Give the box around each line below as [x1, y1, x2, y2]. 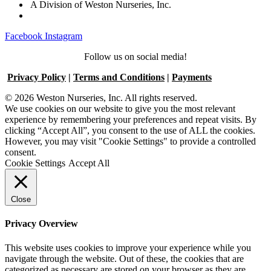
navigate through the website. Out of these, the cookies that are [5, 253, 244, 264]
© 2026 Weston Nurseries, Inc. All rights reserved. [5, 93, 197, 103]
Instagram [45, 31, 82, 42]
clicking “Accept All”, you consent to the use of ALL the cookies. [5, 125, 255, 136]
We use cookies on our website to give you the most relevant [5, 103, 235, 114]
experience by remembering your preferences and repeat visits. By [5, 114, 256, 125]
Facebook [5, 31, 42, 42]
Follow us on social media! [84, 51, 187, 62]
